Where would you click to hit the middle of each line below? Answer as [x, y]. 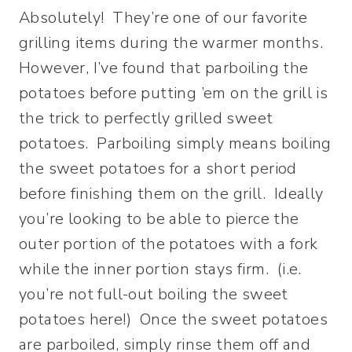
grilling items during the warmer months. [173, 43]
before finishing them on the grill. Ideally [171, 194]
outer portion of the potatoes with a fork [169, 244]
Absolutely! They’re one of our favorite [163, 18]
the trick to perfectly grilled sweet [146, 119]
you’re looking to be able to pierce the [159, 219]
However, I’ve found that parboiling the [164, 68]
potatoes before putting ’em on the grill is [174, 93]
